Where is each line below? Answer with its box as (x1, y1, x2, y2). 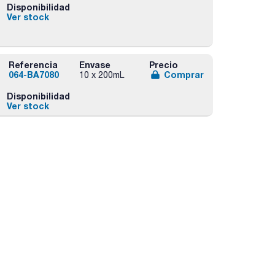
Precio (149, 60, 178, 71)
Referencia (9, 60, 58, 71)
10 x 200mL (79, 70, 124, 80)
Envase (79, 60, 110, 71)
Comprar (163, 69, 204, 80)
